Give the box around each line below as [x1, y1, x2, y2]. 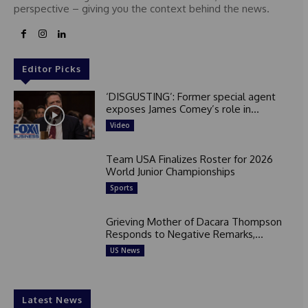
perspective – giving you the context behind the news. [14, 2, 269, 16]
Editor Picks [22, 63, 81, 75]
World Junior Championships [105, 165, 235, 179]
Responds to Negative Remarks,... [105, 227, 263, 241]
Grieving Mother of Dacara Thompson [105, 214, 282, 228]
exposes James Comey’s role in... [105, 102, 259, 116]
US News [109, 245, 140, 255]
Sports [109, 183, 133, 193]
